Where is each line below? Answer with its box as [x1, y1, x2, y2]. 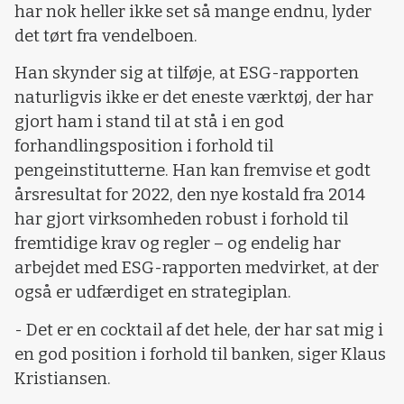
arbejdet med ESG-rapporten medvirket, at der [14, 258, 379, 279]
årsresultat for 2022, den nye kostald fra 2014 [14, 185, 365, 206]
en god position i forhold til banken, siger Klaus [14, 344, 386, 364]
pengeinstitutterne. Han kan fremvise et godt [14, 161, 371, 181]
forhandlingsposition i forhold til [14, 136, 273, 157]
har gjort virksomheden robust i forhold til [14, 209, 348, 230]
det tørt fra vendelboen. [14, 25, 197, 46]
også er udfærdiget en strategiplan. [14, 282, 291, 303]
